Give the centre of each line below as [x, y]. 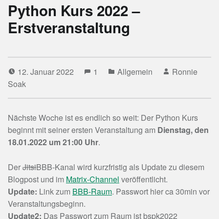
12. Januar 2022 [47, 72]
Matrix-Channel [93, 179]
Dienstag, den [183, 130]
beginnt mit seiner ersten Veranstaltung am [83, 130]
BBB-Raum [92, 192]
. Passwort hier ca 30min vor [161, 192]
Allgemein [135, 72]
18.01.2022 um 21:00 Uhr [53, 142]
